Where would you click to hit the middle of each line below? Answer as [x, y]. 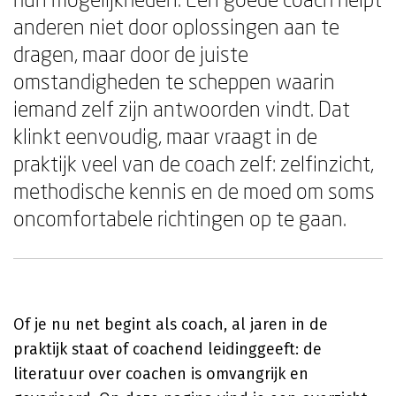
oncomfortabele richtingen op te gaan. [180, 218]
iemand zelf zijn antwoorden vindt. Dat [182, 108]
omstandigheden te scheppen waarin [174, 81]
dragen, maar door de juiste [131, 53]
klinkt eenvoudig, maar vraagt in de [165, 136]
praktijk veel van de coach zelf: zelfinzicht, [194, 163]
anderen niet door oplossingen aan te [176, 26]
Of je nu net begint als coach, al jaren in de [171, 324]
